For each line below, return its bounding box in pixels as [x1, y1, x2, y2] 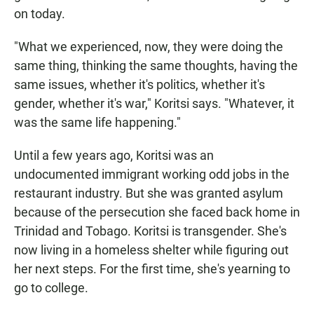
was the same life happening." [14, 115, 181, 130]
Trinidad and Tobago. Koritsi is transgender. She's [14, 224, 287, 239]
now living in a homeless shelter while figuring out [14, 243, 289, 258]
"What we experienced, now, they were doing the [14, 39, 283, 55]
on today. [14, 6, 65, 22]
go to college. [14, 280, 88, 296]
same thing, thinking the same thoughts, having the [14, 58, 298, 74]
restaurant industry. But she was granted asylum [14, 186, 283, 201]
